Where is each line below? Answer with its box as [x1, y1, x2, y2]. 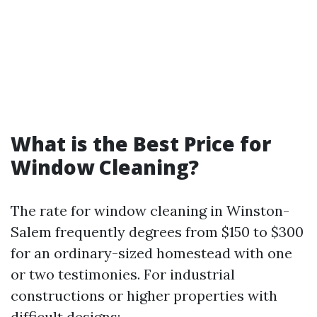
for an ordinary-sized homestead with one [11, 244, 292, 262]
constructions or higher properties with [11, 287, 277, 304]
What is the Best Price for [11, 130, 271, 157]
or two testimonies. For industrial [11, 265, 235, 283]
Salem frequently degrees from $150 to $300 [11, 223, 304, 241]
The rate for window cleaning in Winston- [11, 202, 289, 219]
